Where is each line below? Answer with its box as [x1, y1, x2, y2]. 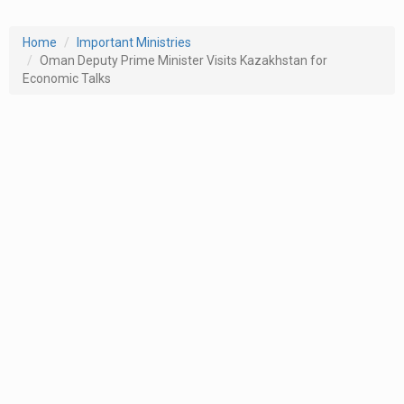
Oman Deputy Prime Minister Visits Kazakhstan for [40, 52, 327, 68]
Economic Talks [23, 70, 111, 86]
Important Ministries [77, 34, 191, 50]
